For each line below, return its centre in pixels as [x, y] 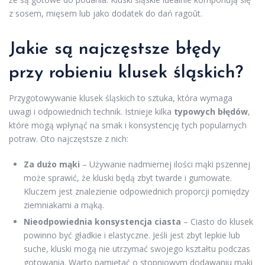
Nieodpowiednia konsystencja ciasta [102, 221]
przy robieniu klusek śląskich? [126, 73]
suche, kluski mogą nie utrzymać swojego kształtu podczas [137, 248]
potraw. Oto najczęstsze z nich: [69, 138]
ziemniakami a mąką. [64, 205]
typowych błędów [211, 111]
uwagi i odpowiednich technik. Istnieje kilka [91, 111]
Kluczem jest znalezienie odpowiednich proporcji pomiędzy [136, 191]
